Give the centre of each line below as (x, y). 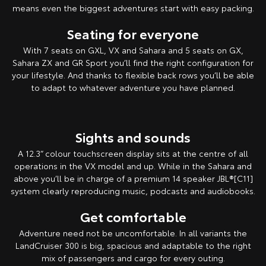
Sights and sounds (133, 137)
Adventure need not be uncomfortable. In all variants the (133, 233)
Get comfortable (133, 216)
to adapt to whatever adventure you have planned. (133, 88)
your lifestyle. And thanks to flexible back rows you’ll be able (133, 75)
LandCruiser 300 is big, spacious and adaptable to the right (133, 246)
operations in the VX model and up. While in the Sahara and (133, 166)
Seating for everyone (133, 34)
